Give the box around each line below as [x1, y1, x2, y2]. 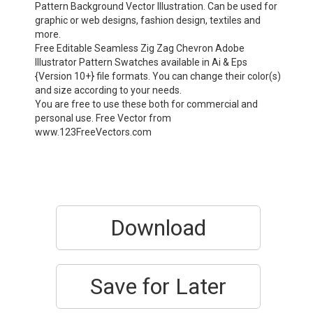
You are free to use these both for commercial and [35, 99, 258, 110]
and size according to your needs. [35, 85, 182, 96]
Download [110, 214, 206, 241]
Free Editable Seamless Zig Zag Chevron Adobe [35, 43, 245, 54]
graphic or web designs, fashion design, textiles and [35, 15, 261, 26]
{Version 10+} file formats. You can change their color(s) [35, 71, 281, 82]
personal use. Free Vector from [35, 112, 171, 124]
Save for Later [90, 273, 226, 300]
